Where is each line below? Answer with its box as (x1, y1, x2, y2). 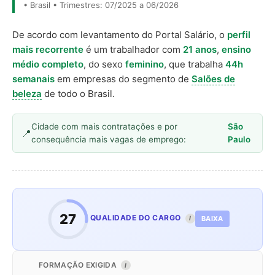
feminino (125, 58, 164, 70)
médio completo (12, 58, 83, 70)
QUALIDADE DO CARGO (90, 213, 183, 223)
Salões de (192, 72, 235, 85)
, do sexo (83, 58, 125, 70)
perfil (227, 28, 250, 41)
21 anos (183, 43, 217, 55)
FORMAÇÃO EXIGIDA (39, 260, 119, 269)
